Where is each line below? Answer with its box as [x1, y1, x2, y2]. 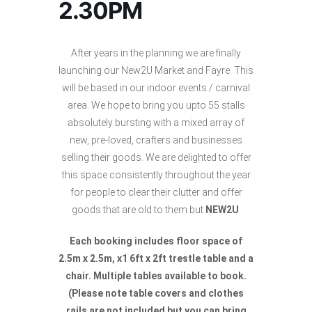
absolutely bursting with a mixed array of [68, 117, 244, 128]
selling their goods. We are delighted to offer [61, 152, 251, 163]
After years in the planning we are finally [71, 47, 241, 58]
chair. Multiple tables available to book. [65, 270, 247, 281]
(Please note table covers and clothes [68, 288, 244, 299]
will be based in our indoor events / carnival [62, 82, 250, 93]
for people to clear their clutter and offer [70, 187, 242, 198]
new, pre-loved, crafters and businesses [70, 134, 242, 146]
